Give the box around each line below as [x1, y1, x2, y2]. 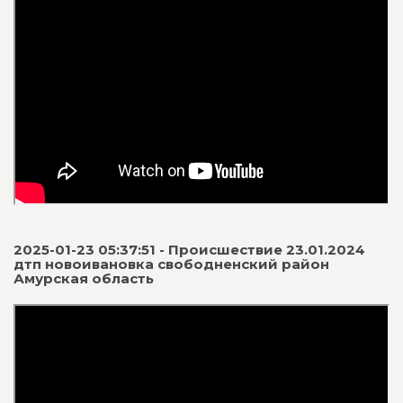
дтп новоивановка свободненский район [13, 255, 329, 273]
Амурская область [13, 269, 154, 287]
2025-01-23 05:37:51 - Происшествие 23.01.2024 [13, 240, 365, 258]
